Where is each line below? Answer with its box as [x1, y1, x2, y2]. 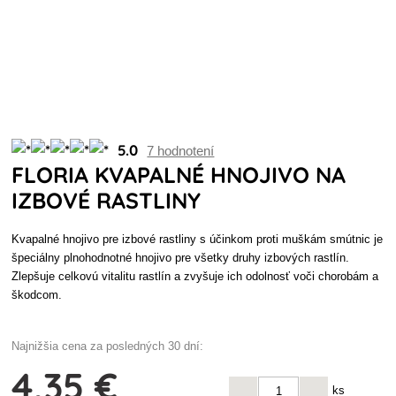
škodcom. [11, 288, 63, 301]
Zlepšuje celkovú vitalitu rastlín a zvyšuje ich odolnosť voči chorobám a [11, 270, 379, 283]
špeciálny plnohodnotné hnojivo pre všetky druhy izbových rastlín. [11, 251, 350, 264]
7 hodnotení [147, 143, 215, 158]
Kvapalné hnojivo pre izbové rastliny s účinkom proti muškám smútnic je [11, 232, 384, 246]
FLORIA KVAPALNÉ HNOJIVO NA [11, 161, 346, 188]
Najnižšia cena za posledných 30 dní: [11, 339, 204, 353]
